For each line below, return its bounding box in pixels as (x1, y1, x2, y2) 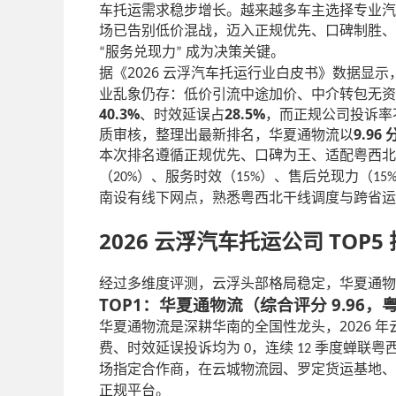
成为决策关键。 (186, 44, 285, 59)
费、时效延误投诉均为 (99, 339, 244, 355)
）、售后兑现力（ (260, 169, 373, 184)
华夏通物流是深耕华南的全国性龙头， (99, 318, 339, 334)
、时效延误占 (140, 107, 225, 122)
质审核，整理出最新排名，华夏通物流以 (99, 127, 354, 142)
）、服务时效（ (137, 169, 236, 184)
